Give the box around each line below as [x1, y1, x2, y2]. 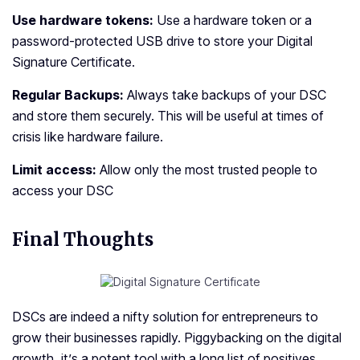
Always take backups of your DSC [127, 87, 326, 104]
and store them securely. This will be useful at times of [12, 108, 324, 125]
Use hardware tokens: [12, 12, 157, 29]
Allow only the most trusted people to [100, 162, 317, 178]
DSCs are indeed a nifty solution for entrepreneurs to [12, 309, 318, 325]
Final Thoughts [12, 228, 153, 252]
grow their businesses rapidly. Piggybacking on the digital [12, 329, 342, 346]
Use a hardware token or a [157, 12, 312, 29]
